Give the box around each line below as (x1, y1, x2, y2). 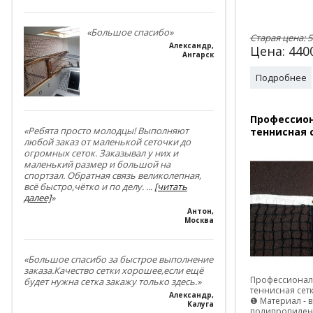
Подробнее (255, 71, 307, 85)
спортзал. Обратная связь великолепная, (23, 169, 201, 182)
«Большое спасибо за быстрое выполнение (23, 253, 213, 266)
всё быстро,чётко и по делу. (23, 180, 146, 194)
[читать (154, 180, 187, 194)
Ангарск (182, 50, 214, 60)
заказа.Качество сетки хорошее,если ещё (23, 264, 203, 277)
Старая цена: (249, 31, 307, 45)
